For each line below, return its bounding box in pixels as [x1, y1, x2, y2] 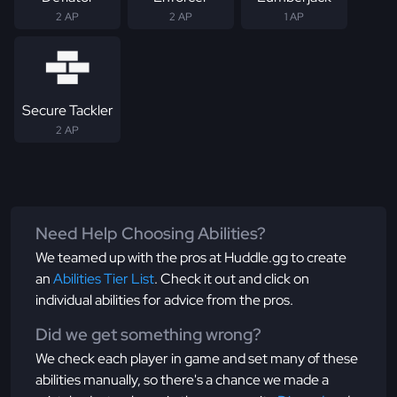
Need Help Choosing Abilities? [35, 222, 266, 245]
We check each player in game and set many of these [35, 348, 358, 368]
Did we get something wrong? [35, 323, 261, 346]
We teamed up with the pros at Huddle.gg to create [35, 247, 346, 267]
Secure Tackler [21, 100, 113, 120]
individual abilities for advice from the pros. [35, 290, 293, 309]
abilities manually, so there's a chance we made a [35, 370, 329, 389]
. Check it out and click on [154, 269, 309, 288]
